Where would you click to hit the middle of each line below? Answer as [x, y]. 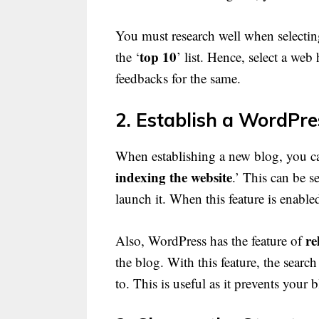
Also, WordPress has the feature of [210, 240]
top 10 [158, 56]
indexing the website [174, 177]
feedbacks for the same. [178, 78]
